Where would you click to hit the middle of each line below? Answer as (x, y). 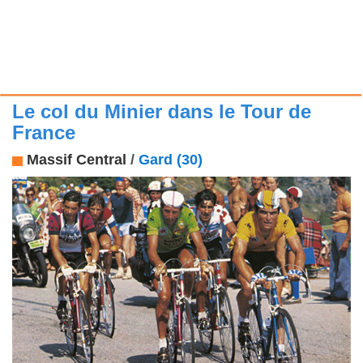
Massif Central (77, 160)
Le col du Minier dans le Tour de (162, 112)
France (44, 133)
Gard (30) (171, 160)
